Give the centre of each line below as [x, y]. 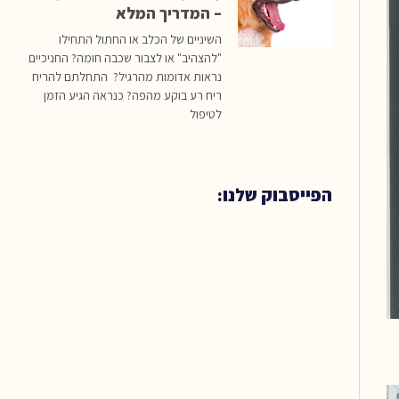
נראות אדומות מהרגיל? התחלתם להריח [127, 77]
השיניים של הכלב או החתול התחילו [141, 39]
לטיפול [206, 114]
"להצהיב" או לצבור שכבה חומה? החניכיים [126, 58]
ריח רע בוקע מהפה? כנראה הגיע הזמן [133, 95]
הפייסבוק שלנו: [275, 195]
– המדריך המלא [169, 13]
